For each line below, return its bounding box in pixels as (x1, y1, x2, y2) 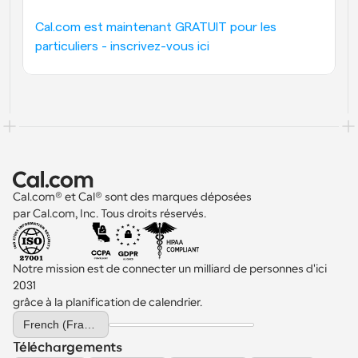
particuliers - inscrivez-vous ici (35, 40, 209, 53)
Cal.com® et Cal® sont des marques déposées (13, 190, 254, 203)
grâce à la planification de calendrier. (13, 296, 202, 308)
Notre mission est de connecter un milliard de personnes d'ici (13, 262, 327, 275)
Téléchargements (13, 340, 122, 355)
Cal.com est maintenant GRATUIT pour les (35, 21, 276, 34)
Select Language (12, 310, 86, 321)
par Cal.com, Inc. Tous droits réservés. (13, 207, 206, 220)
